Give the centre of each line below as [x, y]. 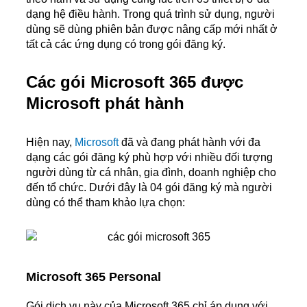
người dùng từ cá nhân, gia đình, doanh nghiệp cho [151, 172]
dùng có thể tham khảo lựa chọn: [107, 202]
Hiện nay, [50, 142]
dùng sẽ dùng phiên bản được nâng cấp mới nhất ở [152, 29]
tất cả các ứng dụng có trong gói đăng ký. [126, 44]
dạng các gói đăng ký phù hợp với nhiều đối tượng [149, 157]
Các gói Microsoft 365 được [135, 82]
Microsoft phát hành [105, 103]
